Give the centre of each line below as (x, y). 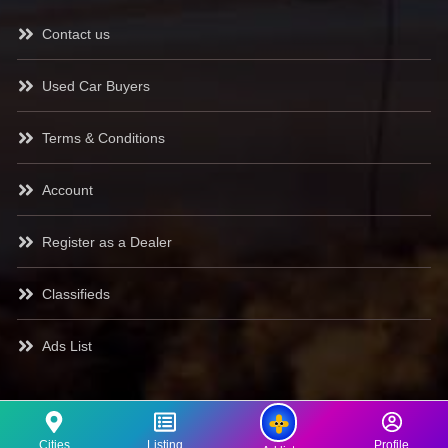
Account (67, 190)
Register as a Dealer (106, 242)
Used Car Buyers (95, 86)
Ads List (66, 346)
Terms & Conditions (103, 138)
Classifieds (75, 294)
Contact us (75, 34)
